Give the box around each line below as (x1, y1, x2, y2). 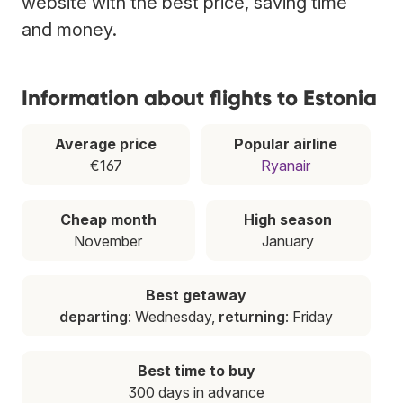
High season (244, 210, 333, 228)
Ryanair (261, 156, 310, 175)
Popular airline (234, 134, 337, 153)
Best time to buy (137, 361, 255, 380)
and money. (22, 18, 117, 40)
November (74, 231, 143, 250)
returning (219, 307, 285, 326)
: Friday (285, 307, 333, 326)
